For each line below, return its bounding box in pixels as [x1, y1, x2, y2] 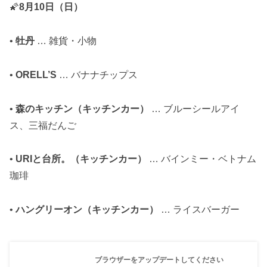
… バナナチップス [57, 69, 138, 80]
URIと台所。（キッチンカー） [15, 154, 147, 164]
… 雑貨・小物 [35, 36, 97, 46]
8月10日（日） [19, 2, 83, 13]
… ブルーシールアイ [149, 103, 240, 114]
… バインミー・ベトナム [147, 154, 256, 164]
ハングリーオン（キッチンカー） [15, 204, 159, 215]
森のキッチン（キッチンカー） [15, 103, 149, 114]
